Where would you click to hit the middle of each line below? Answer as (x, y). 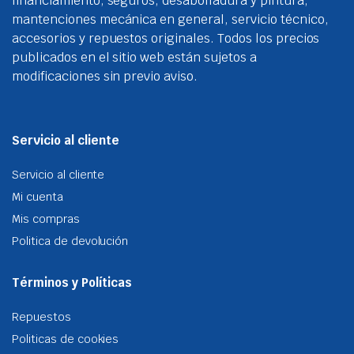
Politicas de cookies (66, 339)
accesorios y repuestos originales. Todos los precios (166, 38)
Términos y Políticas (72, 282)
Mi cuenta (38, 197)
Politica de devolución (70, 241)
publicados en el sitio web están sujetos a (134, 57)
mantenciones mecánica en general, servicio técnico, (170, 19)
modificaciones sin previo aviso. (105, 76)
